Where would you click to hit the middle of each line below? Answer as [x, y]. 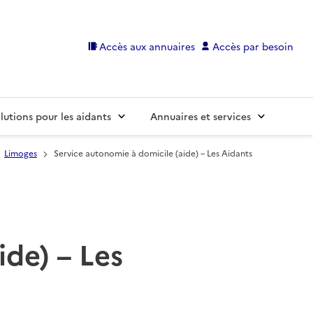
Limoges [21, 153]
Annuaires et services [201, 116]
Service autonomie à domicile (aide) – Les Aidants [153, 153]
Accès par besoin [253, 46]
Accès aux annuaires [147, 46]
